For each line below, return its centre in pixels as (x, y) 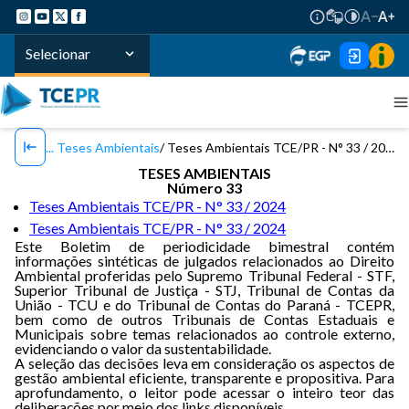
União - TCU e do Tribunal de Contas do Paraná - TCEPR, (204, 304)
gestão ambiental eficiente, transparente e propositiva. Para (204, 378)
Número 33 (204, 188)
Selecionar (58, 53)
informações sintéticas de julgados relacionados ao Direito (204, 261)
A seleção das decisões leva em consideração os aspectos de (204, 363)
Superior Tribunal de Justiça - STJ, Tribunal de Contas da (204, 290)
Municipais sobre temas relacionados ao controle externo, (204, 334)
